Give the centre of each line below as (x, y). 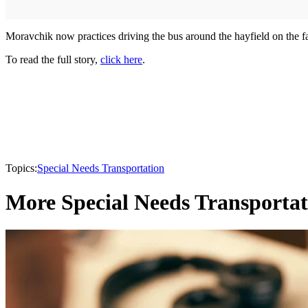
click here (121, 60)
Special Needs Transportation (101, 168)
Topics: (21, 168)
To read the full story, (53, 60)
